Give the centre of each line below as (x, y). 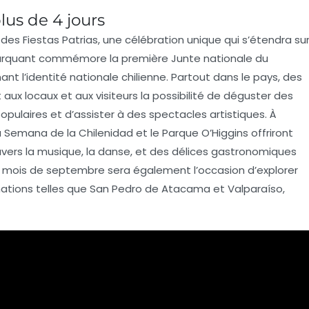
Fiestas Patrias (60, 39)
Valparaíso (255, 188)
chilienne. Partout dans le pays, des (210, 77)
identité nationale (72, 77)
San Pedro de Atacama (150, 188)
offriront (271, 132)
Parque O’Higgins (205, 132)
